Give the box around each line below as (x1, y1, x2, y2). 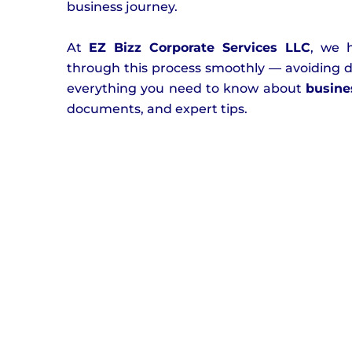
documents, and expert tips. (67, 101, 247, 116)
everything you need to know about (67, 80, 306, 96)
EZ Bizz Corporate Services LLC (88, 39, 310, 55)
